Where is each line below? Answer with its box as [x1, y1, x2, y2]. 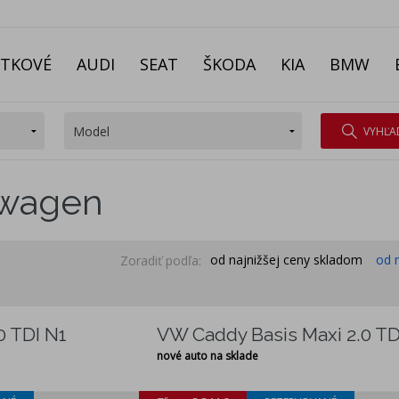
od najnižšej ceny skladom [210, 251, 362, 269]
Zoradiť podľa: [120, 251, 201, 269]
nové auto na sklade [157, 348, 258, 364]
